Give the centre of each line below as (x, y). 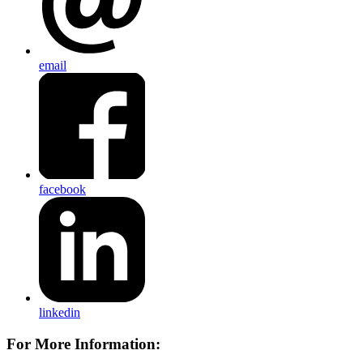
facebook (62, 189)
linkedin (60, 313)
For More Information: (83, 344)
